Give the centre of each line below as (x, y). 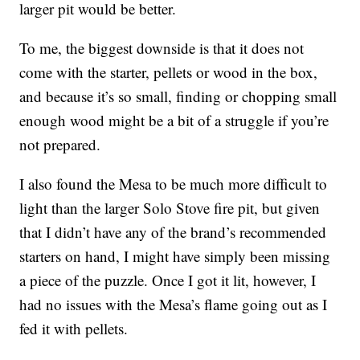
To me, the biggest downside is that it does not (162, 48)
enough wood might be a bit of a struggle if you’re (174, 121)
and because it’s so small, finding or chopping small (178, 96)
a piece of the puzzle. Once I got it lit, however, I (168, 280)
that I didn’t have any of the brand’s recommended (173, 232)
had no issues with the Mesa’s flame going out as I (174, 305)
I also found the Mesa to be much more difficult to (174, 184)
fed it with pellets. (74, 329)
